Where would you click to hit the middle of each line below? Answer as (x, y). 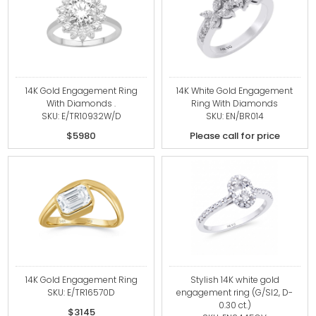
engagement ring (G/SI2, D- (235, 292)
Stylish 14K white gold (235, 280)
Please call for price (235, 136)
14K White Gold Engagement (235, 91)
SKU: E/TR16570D (81, 292)
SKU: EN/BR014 (235, 116)
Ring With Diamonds (235, 103)
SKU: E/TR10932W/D (81, 116)
